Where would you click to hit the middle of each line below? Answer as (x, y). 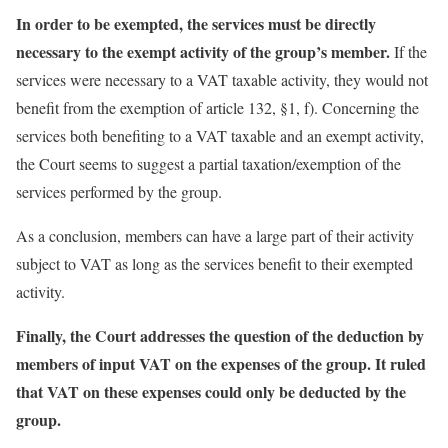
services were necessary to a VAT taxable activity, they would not (222, 79)
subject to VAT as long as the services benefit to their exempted (214, 263)
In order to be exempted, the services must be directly (196, 23)
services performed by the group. (119, 191)
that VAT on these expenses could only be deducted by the (211, 391)
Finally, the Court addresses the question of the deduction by (220, 335)
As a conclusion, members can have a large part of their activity (215, 235)
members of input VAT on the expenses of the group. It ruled (221, 363)
